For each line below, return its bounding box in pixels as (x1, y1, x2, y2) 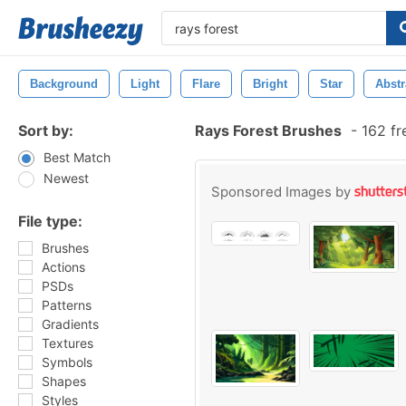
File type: (18, 212, 82, 230)
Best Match (43, 150, 111, 165)
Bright (253, 77, 287, 91)
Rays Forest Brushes (195, 121, 342, 140)
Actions (42, 259, 85, 275)
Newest (43, 170, 89, 186)
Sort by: (18, 121, 73, 140)
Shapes (42, 373, 86, 389)
